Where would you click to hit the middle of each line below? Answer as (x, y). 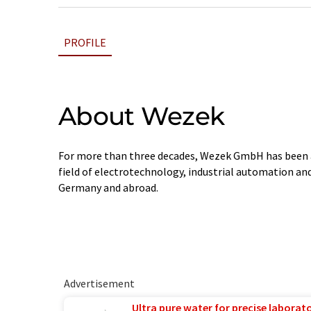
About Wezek (142, 116)
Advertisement (99, 284)
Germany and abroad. (108, 187)
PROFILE (85, 42)
